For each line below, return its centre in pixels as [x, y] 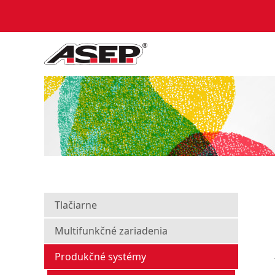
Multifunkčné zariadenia [111, 231]
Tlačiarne [76, 205]
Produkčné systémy [100, 257]
